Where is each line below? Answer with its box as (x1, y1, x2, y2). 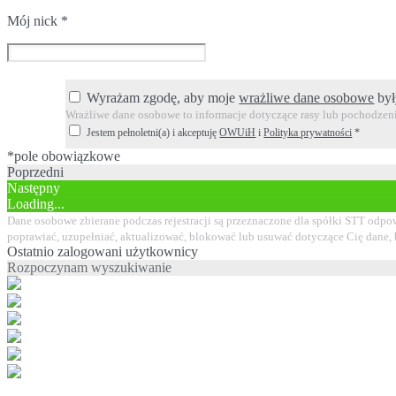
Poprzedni (7, 164, 64, 179)
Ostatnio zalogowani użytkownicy (7, 243, 198, 259)
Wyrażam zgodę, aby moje (87, 89, 240, 105)
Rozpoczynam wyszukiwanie (7, 259, 171, 275)
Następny (7, 179, 60, 195)
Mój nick (7, 12, 61, 28)
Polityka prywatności (263, 126, 353, 139)
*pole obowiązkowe (7, 148, 120, 164)
